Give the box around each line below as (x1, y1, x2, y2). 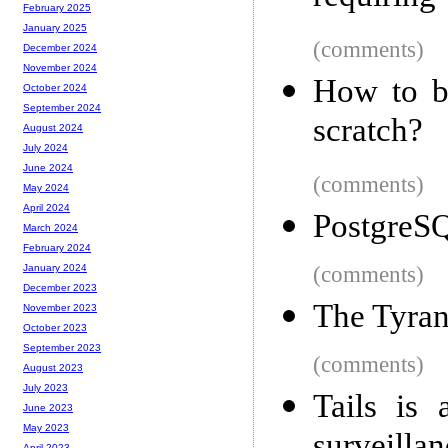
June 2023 (23, 402, 73, 414)
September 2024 (23, 102, 101, 114)
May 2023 (23, 422, 69, 434)
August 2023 (23, 362, 83, 374)
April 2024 (23, 202, 70, 214)
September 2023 (23, 342, 101, 354)
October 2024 (23, 82, 87, 94)
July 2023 (23, 382, 68, 394)
